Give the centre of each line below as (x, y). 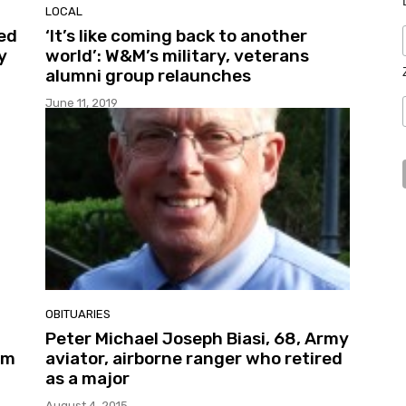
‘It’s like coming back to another (176, 35)
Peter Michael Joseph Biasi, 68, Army (197, 339)
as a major (87, 379)
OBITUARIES (78, 314)
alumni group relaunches (148, 75)
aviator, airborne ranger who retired (194, 359)
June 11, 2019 (82, 102)
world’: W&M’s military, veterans (177, 55)
